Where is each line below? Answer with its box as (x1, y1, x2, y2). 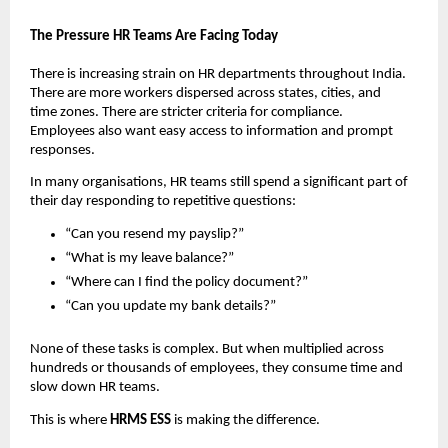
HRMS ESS (110, 412, 174, 428)
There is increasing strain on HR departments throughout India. (30, 66, 406, 82)
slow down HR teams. (30, 380, 160, 396)
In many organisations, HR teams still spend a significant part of (30, 175, 408, 191)
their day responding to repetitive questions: (30, 194, 296, 210)
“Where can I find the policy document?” (65, 275, 308, 291)
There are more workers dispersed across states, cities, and (30, 85, 381, 101)
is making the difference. (174, 412, 320, 428)
